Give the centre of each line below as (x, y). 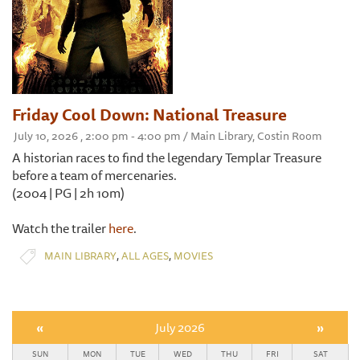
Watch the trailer (60, 228)
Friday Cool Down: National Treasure (149, 114)
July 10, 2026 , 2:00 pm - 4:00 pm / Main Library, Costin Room (168, 135)
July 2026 (180, 327)
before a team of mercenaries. (94, 175)
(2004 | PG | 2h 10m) (68, 192)
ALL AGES (145, 256)
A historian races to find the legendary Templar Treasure (167, 157)
